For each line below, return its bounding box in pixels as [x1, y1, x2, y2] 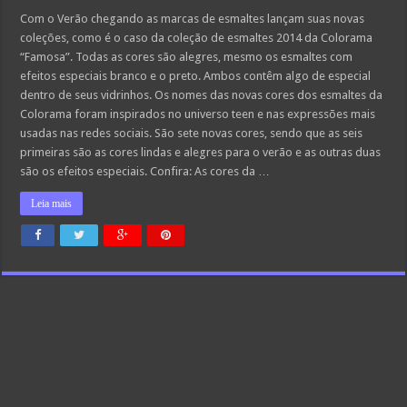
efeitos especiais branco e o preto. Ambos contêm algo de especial [20, 69, 372, 83]
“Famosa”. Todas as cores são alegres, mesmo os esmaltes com [20, 50, 353, 64]
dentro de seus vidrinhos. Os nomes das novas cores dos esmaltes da [20, 88, 383, 102]
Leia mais [31, 197, 73, 210]
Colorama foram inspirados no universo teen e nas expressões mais [20, 107, 376, 121]
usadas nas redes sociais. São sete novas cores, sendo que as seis [20, 126, 363, 140]
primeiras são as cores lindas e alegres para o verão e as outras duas [20, 145, 382, 159]
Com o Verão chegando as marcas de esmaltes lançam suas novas [20, 12, 365, 25]
